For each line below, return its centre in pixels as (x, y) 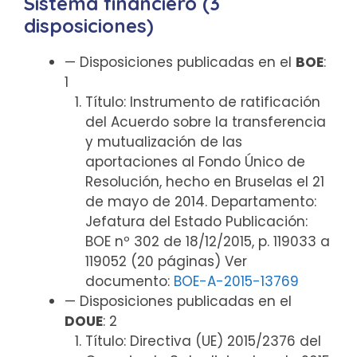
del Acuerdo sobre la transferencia (205, 122)
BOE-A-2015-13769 (236, 281)
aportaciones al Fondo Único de (195, 162)
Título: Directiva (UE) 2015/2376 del (203, 341)
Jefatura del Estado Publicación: (196, 222)
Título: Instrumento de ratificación (202, 102)
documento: (129, 281)
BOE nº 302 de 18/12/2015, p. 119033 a (207, 241)
